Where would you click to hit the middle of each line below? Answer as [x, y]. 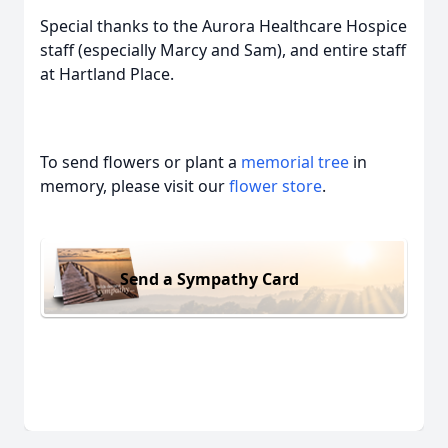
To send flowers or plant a [140, 162]
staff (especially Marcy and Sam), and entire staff [223, 50]
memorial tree [295, 162]
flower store [275, 186]
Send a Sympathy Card [209, 278]
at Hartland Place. [107, 74]
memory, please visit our [134, 186]
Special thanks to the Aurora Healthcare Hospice [223, 26]
